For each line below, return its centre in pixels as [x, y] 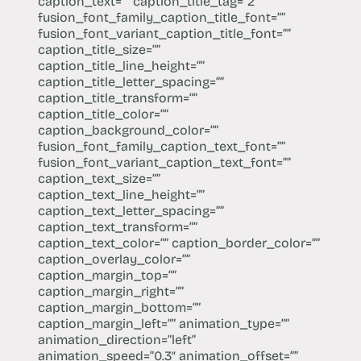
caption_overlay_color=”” [114, 259]
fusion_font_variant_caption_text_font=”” [164, 162]
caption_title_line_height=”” [121, 65]
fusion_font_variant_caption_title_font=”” [164, 33]
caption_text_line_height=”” [121, 194]
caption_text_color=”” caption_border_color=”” [178, 243]
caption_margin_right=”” [110, 291]
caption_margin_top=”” [107, 275]
